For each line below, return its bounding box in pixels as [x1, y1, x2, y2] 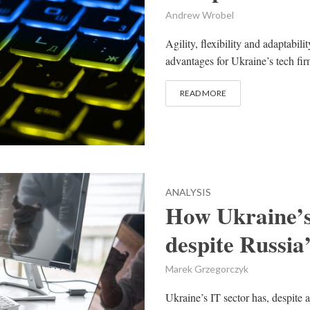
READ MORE [180, 88, 226, 98]
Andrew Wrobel [165, 9, 234, 21]
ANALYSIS [165, 186, 211, 199]
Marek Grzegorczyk [165, 263, 248, 275]
